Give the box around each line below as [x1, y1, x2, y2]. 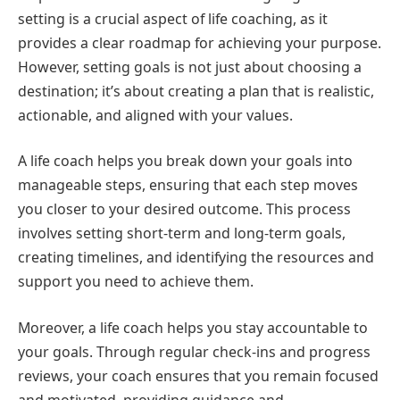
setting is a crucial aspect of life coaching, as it [18, 8, 328, 29]
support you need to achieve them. [18, 271, 254, 292]
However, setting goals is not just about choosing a [18, 56, 362, 77]
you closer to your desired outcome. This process [18, 199, 351, 220]
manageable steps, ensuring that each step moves [18, 175, 358, 196]
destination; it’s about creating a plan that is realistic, [18, 80, 374, 101]
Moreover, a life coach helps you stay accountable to [18, 317, 368, 337]
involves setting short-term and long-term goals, [18, 223, 346, 244]
